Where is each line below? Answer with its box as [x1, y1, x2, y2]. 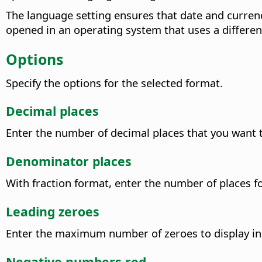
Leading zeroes [6, 202, 99, 220]
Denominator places [6, 152, 132, 170]
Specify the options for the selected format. [6, 75, 223, 90]
